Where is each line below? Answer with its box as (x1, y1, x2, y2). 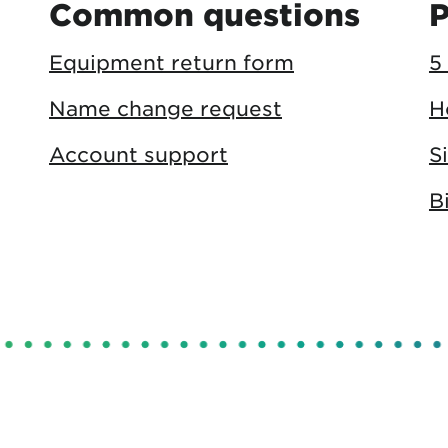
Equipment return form (49, 50, 294, 75)
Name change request (49, 96, 282, 121)
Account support (49, 142, 228, 167)
